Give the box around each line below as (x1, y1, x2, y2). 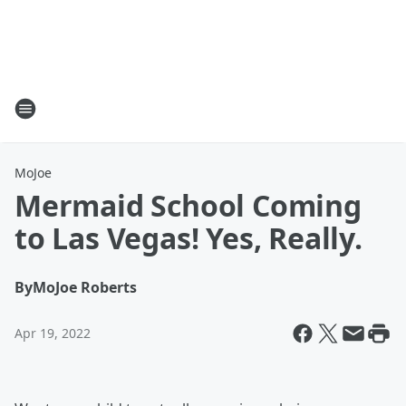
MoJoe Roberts (33, 277, 137, 297)
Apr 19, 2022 (14, 324, 91, 342)
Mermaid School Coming (14, 186, 362, 225)
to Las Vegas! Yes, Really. (14, 218, 362, 257)
